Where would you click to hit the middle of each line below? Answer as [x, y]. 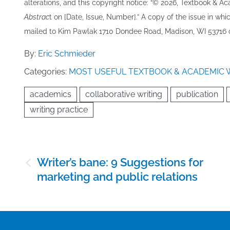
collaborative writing [124, 94]
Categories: [46, 72]
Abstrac [37, 17]
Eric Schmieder [67, 54]
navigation [48, 172]
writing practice [59, 110]
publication [197, 94]
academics [51, 94]
